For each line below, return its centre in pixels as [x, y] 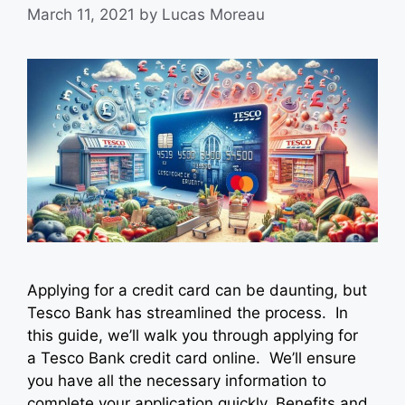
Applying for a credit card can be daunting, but [197, 291]
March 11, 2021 [81, 15]
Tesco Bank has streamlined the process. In [188, 313]
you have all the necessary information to [177, 381]
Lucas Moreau [213, 15]
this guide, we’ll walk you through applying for [193, 336]
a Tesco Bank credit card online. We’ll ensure [192, 358]
